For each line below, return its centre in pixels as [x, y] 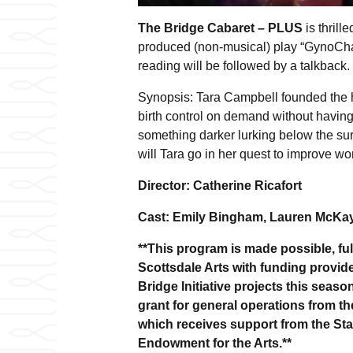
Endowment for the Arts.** [214, 344]
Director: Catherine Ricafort [219, 186]
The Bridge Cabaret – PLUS [220, 28]
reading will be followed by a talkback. [243, 66]
